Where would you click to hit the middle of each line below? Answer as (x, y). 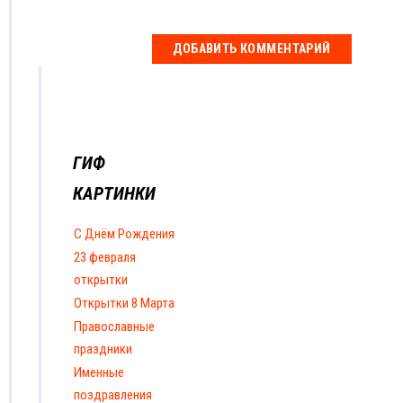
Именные (99, 372)
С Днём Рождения (124, 233)
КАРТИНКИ (114, 193)
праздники (103, 349)
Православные (114, 326)
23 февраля (105, 257)
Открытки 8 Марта (124, 303)
